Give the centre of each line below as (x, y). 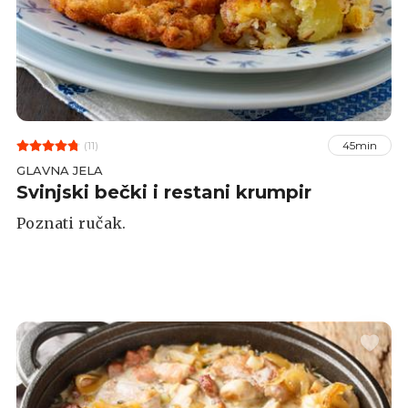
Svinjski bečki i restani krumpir (164, 193)
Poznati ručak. (71, 224)
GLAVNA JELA (60, 171)
